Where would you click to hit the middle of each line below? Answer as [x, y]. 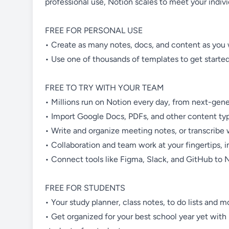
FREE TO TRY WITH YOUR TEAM [105, 88]
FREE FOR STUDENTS [85, 188]
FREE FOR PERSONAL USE [94, 31]
